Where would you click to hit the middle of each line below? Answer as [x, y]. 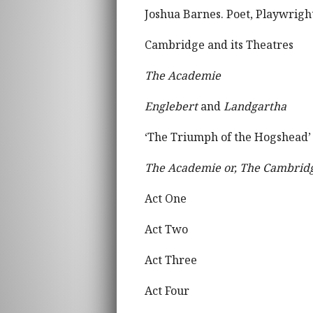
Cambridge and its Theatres [219, 44]
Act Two [166, 229]
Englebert [171, 106]
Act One [166, 198]
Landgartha [255, 106]
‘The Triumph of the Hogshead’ [228, 137]
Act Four [167, 290]
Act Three [171, 260]
